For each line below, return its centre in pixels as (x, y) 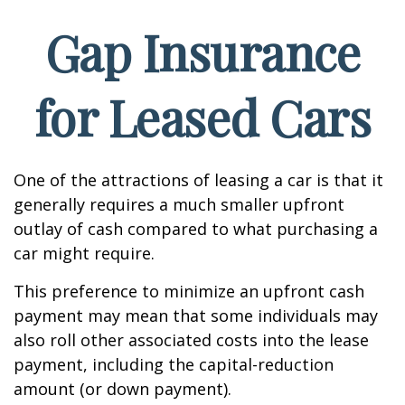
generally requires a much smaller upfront (179, 204)
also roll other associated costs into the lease (191, 340)
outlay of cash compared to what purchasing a (196, 229)
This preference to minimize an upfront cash (189, 291)
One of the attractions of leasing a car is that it (198, 180)
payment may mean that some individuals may (196, 316)
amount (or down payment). (122, 389)
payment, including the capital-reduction (174, 364)
